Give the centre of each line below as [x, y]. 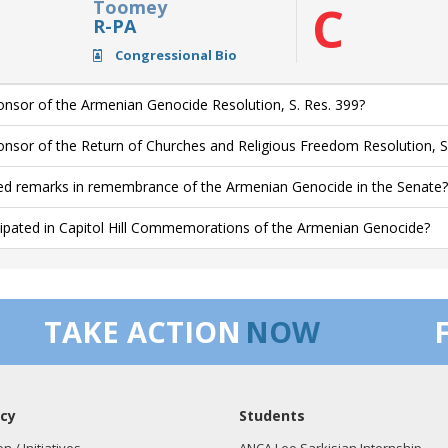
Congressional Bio [174, 55]
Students [272, 415]
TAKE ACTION [142, 331]
